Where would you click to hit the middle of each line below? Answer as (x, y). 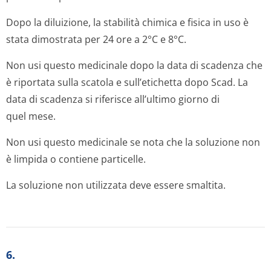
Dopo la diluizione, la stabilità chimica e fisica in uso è (127, 22)
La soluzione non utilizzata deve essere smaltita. (116, 185)
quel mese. (31, 116)
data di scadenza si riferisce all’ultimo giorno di (113, 99)
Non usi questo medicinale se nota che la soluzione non (133, 142)
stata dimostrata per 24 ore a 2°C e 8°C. (96, 39)
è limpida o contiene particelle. (76, 159)
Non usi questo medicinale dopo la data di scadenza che (134, 65)
